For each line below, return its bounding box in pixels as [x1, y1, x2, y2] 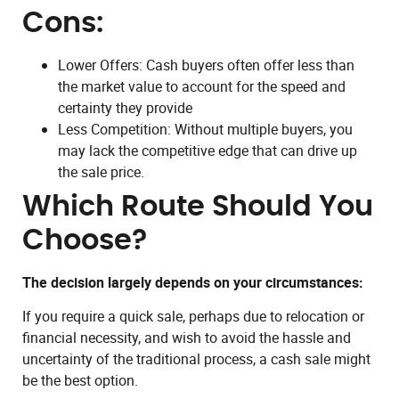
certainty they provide [58, 97, 192, 118]
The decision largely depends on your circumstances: [22, 272, 363, 292]
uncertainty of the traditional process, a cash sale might [22, 349, 370, 370]
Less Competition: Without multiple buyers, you [58, 118, 353, 139]
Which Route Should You [22, 191, 373, 221]
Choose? [22, 225, 147, 255]
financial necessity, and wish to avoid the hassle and [22, 328, 351, 348]
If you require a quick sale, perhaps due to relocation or [22, 306, 364, 327]
